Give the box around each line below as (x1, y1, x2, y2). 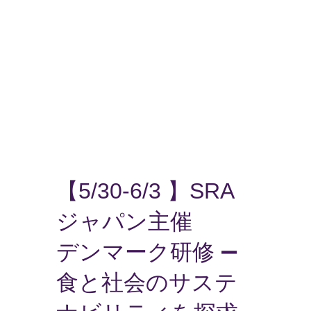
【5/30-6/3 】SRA (56, 178, 235, 203)
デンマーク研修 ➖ (56, 239, 237, 264)
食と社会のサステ (56, 269, 237, 295)
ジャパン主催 (56, 208, 192, 234)
